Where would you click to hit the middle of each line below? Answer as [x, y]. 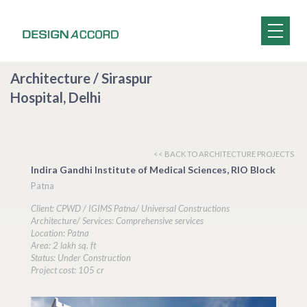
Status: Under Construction [81, 258]
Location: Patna [60, 233]
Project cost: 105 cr [67, 270]
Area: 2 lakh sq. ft [63, 245]
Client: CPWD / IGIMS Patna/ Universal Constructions [130, 208]
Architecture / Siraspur [81, 78]
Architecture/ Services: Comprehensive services [117, 221]
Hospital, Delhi [56, 97]
